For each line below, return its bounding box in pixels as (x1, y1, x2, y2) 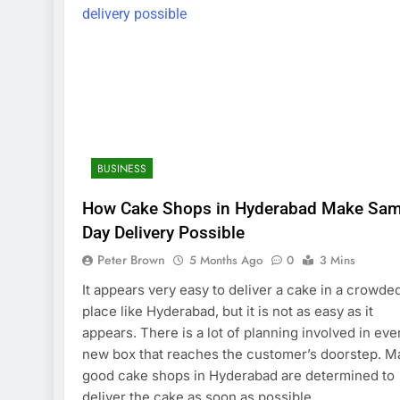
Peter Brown (97, 250, 165, 269)
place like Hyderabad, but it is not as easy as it (82, 302, 373, 320)
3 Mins (320, 251, 355, 269)
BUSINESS (97, 160, 146, 177)
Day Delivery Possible (82, 221, 245, 243)
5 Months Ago (189, 251, 262, 269)
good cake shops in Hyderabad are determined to (82, 366, 395, 384)
